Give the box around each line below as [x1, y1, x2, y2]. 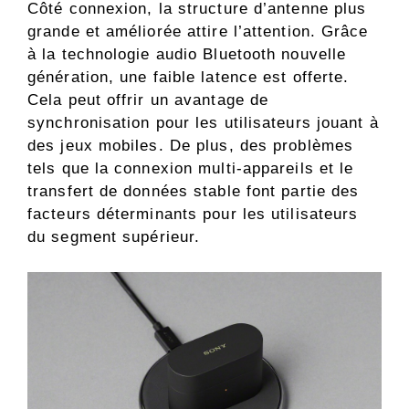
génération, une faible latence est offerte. [27, 68, 350, 87]
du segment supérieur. [27, 228, 201, 246]
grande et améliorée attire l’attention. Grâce [27, 23, 369, 41]
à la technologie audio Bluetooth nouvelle [27, 46, 347, 64]
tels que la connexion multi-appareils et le [27, 160, 354, 178]
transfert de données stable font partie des [27, 183, 360, 201]
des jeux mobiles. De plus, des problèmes [27, 137, 354, 155]
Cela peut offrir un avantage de [27, 91, 269, 110]
